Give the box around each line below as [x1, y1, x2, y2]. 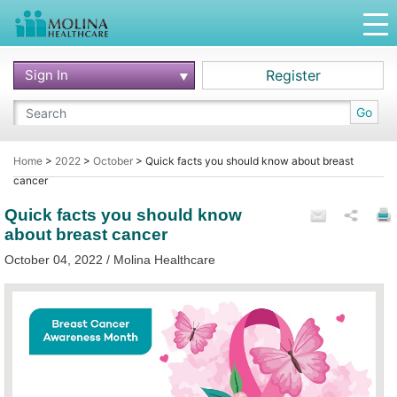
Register [265, 66, 321, 84]
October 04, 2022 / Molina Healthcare [4, 253, 215, 267]
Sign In [25, 66, 68, 83]
